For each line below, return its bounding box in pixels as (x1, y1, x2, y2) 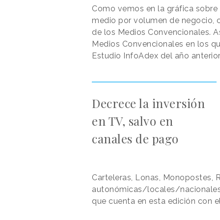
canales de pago (92, 131, 179, 147)
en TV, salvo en (92, 113, 173, 129)
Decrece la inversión (92, 95, 205, 111)
